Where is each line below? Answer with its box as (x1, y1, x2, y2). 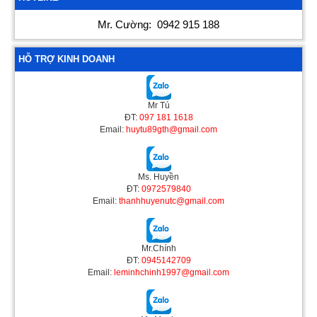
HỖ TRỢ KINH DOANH (18, 54, 115, 65)
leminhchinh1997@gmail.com (114, 267, 229, 278)
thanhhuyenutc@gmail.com (119, 196, 224, 207)
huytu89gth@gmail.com (126, 125, 217, 135)
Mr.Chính (141, 243, 176, 254)
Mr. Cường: (98, 18, 154, 31)
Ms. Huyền (138, 172, 179, 183)
